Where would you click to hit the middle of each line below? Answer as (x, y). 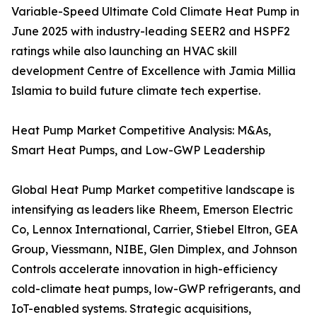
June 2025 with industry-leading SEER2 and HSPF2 (151, 31)
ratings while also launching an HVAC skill (124, 51)
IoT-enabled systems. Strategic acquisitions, (131, 308)
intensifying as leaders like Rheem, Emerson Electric (152, 209)
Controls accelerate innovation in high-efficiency (144, 269)
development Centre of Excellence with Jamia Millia (154, 70)
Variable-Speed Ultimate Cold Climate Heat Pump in (155, 11)
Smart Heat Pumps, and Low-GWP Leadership (138, 150)
